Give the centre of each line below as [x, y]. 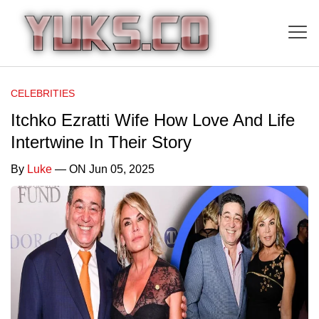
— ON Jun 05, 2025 [103, 169]
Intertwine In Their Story [101, 142]
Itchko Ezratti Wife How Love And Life [153, 120]
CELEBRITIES [43, 93]
